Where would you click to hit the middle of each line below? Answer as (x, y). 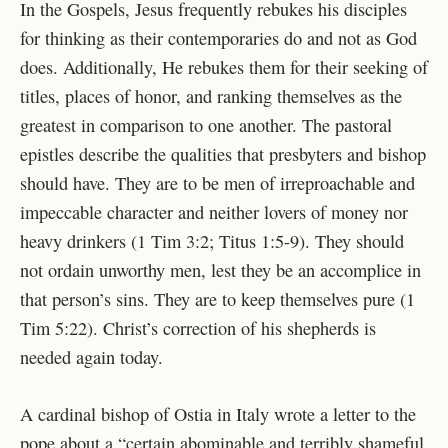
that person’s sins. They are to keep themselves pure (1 (217, 299)
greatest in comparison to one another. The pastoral (206, 125)
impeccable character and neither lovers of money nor (214, 212)
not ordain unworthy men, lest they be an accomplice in (220, 270)
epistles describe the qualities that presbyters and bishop (223, 154)
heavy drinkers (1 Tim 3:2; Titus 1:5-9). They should (212, 241)
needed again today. (91, 357)
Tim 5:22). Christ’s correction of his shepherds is (198, 328)
